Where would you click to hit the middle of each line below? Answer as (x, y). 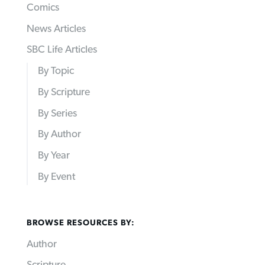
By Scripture (64, 92)
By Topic (56, 71)
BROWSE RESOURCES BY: (80, 223)
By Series (58, 113)
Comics (43, 8)
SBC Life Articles (62, 50)
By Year (54, 155)
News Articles (56, 29)
